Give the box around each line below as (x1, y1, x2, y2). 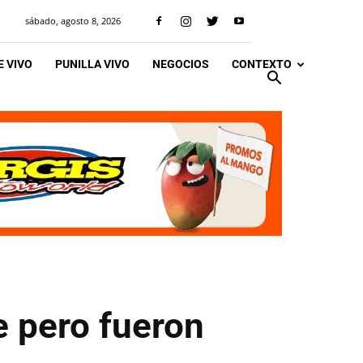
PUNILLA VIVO (55, 58, 130, 70)
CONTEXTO (232, 58, 292, 70)
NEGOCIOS (152, 58, 209, 70)
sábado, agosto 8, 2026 (25, 15, 121, 27)
